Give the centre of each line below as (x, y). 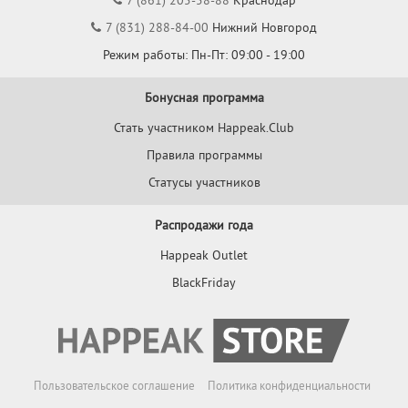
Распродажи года (204, 224)
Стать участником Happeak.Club (204, 127)
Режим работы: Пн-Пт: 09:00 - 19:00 (204, 54)
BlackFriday (204, 282)
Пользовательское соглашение (114, 386)
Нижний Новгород (263, 27)
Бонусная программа (204, 97)
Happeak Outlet (204, 255)
